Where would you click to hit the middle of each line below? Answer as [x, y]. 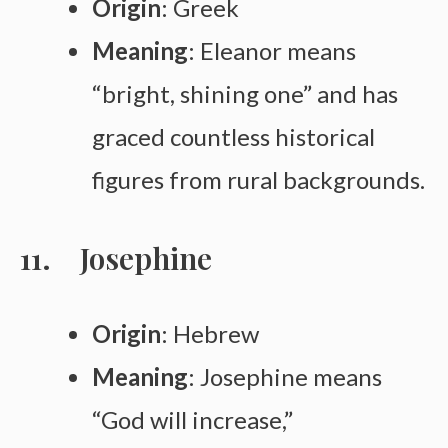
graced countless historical [233, 137]
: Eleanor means [272, 51]
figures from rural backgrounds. [258, 180]
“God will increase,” [192, 419]
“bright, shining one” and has [245, 94]
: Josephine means [285, 376]
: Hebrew [210, 333]
